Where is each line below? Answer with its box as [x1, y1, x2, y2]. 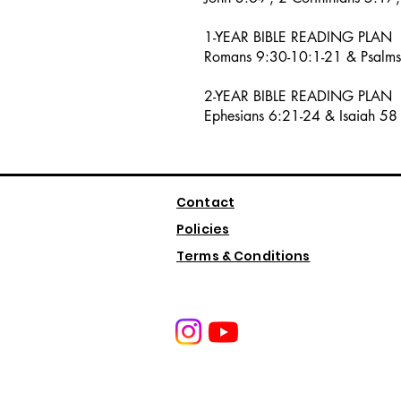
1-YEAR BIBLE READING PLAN [204, 27, 392, 47]
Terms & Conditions [176, 246, 311, 265]
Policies [176, 219, 230, 238]
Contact [176, 192, 235, 211]
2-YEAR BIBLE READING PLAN [204, 86, 392, 106]
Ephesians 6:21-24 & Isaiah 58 [204, 106, 397, 125]
